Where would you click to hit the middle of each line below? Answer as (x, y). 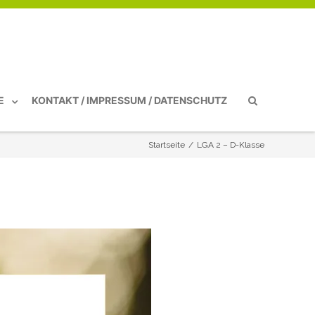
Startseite (167, 145)
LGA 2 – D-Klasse (231, 145)
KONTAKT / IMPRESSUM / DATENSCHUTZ (129, 100)
